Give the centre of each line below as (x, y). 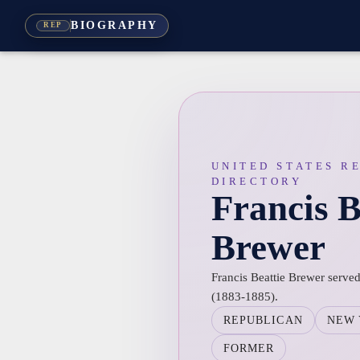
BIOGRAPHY (115, 26)
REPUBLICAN (263, 320)
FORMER (249, 348)
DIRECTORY (257, 181)
